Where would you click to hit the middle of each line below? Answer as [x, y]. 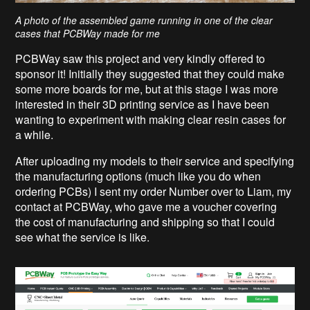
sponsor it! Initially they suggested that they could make [150, 74]
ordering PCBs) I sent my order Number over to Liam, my [154, 192]
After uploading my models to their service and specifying [155, 161]
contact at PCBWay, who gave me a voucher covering [146, 207]
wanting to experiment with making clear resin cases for [151, 120]
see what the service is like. [83, 237]
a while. [35, 135]
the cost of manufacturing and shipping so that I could [145, 222]
